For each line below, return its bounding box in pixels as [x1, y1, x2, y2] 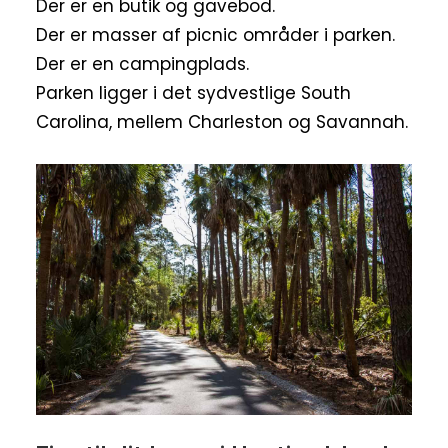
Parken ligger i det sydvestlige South [36, 81, 351, 106]
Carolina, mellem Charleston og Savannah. [36, 110, 408, 135]
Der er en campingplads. [36, 52, 249, 77]
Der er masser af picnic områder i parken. [36, 23, 395, 48]
